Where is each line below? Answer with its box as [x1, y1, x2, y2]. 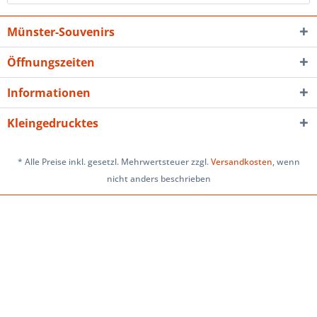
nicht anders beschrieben [106, 172, 211, 185]
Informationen [7, 85, 91, 101]
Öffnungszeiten [7, 54, 95, 71]
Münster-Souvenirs [7, 24, 115, 40]
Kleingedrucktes [7, 115, 98, 132]
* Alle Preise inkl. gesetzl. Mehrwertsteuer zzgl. [17, 155, 211, 168]
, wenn [272, 155, 300, 168]
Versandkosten [210, 155, 272, 168]
